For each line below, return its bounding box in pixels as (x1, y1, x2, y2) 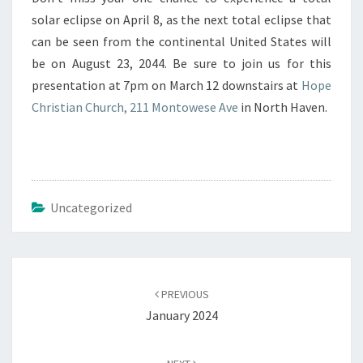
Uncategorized (50, 199, 132, 216)
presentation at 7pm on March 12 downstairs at (32, 77, 301, 94)
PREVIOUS (158, 287, 209, 302)
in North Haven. (238, 99, 327, 116)
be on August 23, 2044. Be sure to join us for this (32, 55, 331, 72)
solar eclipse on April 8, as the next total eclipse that (32, 11, 331, 28)
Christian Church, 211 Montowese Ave (32, 99, 238, 116)
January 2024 (145, 307, 218, 324)
